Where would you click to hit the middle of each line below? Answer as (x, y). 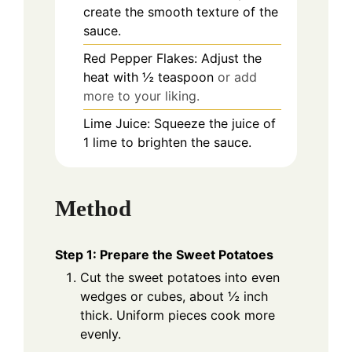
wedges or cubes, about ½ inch (174, 297)
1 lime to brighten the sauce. (167, 142)
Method (93, 209)
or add (237, 77)
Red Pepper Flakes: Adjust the (172, 58)
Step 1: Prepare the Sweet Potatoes (164, 255)
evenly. (101, 334)
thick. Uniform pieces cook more (178, 315)
